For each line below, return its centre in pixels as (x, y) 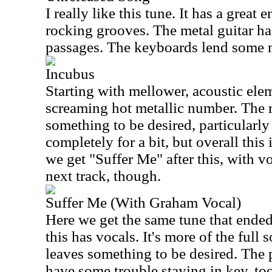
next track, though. (105, 176)
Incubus (70, 74)
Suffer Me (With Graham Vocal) (143, 202)
